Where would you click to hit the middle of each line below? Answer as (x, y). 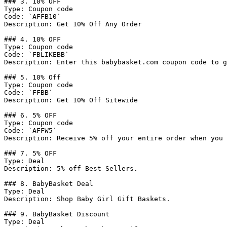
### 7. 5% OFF (30, 153)
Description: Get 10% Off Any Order (73, 24)
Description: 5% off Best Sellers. (71, 168)
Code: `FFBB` (28, 92)
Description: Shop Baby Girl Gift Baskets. (87, 199)
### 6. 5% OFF (30, 115)
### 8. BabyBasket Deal (49, 184)
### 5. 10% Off (32, 77)
